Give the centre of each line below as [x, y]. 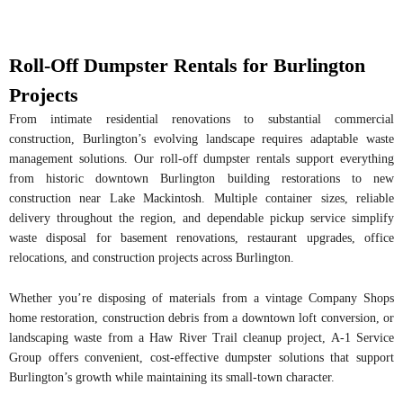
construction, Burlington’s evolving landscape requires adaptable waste [201, 139]
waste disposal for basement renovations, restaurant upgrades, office [201, 238]
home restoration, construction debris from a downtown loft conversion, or [201, 318]
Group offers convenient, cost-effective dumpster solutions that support [201, 357]
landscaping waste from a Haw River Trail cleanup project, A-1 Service [201, 337]
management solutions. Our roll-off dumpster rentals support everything [201, 159]
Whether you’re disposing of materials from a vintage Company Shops [201, 298]
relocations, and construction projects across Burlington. [152, 258]
